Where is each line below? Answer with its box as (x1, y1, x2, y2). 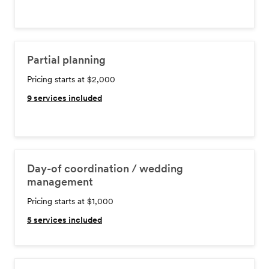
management (27, 175, 93, 188)
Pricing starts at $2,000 (27, 74, 115, 84)
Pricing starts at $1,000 (27, 196, 113, 206)
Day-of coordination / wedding (27, 162, 183, 175)
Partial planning (27, 53, 106, 66)
